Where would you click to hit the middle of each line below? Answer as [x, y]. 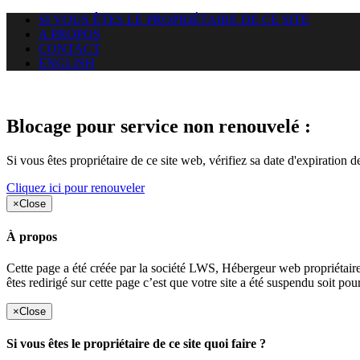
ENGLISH [67, 63]
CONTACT [70, 49]
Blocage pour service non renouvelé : [159, 127]
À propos [32, 236]
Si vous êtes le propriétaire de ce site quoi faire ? [136, 344]
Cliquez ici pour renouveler [76, 188]
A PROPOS [70, 34]
